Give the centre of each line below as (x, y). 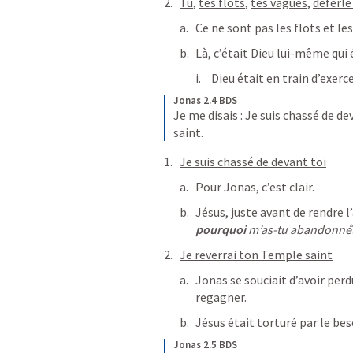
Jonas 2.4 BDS (205, 100)
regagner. (221, 297)
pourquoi (221, 229)
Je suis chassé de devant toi (253, 162)
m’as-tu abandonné (299, 229)
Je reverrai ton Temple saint (256, 255)
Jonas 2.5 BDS (205, 345)
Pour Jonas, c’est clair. (255, 187)
